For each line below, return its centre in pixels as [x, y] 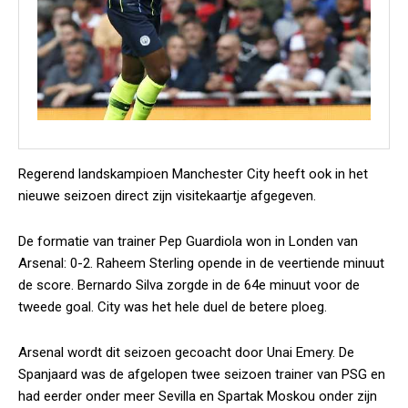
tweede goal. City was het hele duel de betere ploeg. [173, 307]
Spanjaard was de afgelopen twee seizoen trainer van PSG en [202, 374]
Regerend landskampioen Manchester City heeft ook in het [193, 174]
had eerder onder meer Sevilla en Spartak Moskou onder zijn [198, 396]
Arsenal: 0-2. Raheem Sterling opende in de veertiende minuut [201, 263]
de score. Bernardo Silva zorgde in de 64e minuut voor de [189, 285]
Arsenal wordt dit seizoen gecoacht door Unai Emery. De [186, 352]
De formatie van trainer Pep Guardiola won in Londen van [188, 241]
